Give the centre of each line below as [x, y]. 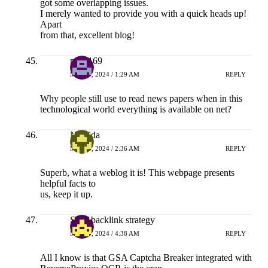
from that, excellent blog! [87, 35]
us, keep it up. [66, 194]
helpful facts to [68, 184]
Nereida [85, 135]
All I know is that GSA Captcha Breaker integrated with [146, 258]
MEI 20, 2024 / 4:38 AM [104, 233]
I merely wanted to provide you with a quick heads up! [143, 14]
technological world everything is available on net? [135, 109]
